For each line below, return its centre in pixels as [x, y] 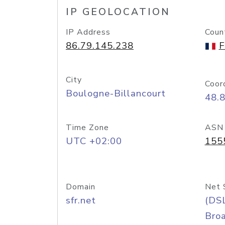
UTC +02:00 [94, 141]
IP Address [88, 32]
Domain [81, 187]
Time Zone [87, 128]
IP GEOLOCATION [118, 12]
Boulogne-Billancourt [116, 93]
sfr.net [81, 200]
